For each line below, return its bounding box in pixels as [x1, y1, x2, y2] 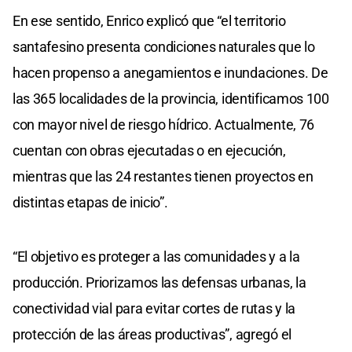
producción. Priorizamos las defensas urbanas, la [13, 274, 306, 291]
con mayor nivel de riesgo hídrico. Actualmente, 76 [13, 116, 315, 134]
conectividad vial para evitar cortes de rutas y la [13, 300, 296, 317]
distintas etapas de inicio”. [13, 194, 168, 211]
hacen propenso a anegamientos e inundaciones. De [13, 64, 328, 82]
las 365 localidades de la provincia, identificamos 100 [13, 90, 329, 108]
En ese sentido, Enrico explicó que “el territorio [13, 13, 286, 30]
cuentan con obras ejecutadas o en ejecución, [13, 142, 286, 159]
